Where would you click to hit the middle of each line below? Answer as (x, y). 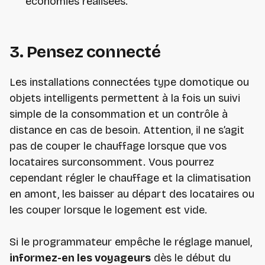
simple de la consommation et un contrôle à (119, 114)
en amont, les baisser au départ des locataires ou (132, 194)
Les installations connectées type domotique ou (129, 83)
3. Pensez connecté (85, 52)
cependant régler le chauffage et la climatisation (130, 178)
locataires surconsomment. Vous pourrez (112, 162)
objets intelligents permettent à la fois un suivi (125, 98)
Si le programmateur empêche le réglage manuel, (131, 242)
